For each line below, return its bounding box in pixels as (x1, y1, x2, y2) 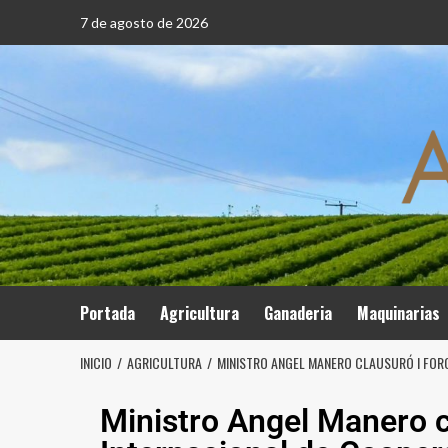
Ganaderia (263, 301, 332, 325)
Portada (79, 301, 135, 325)
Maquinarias (356, 301, 440, 325)
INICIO (79, 352, 112, 373)
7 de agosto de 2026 (79, 14, 208, 31)
